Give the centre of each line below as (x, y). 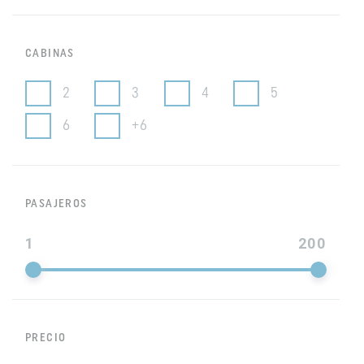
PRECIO (46, 338)
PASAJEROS (56, 204)
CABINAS (50, 54)
